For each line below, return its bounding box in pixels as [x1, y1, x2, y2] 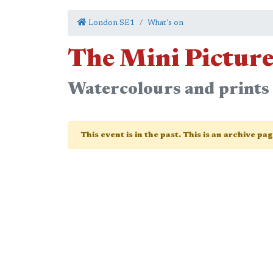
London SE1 [87, 19, 135, 27]
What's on [147, 19, 183, 27]
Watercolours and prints [68, 81, 269, 98]
